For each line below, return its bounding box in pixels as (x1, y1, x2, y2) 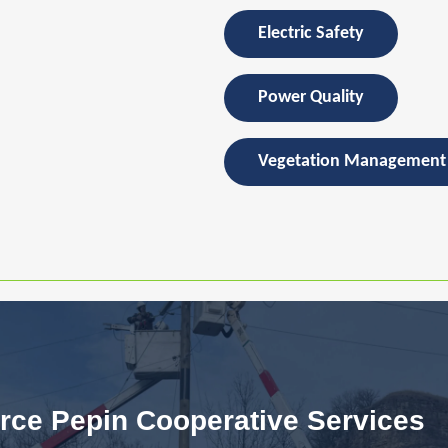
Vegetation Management (258, 152, 446, 172)
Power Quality (258, 88, 364, 108)
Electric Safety (258, 24, 364, 44)
